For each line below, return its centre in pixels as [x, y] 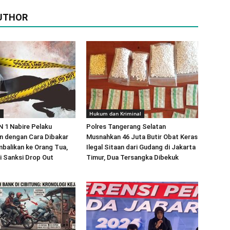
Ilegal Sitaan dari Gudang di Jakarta [141, 147]
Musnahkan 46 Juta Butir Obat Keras [142, 137]
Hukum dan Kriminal [115, 113]
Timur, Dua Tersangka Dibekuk [132, 157]
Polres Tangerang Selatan [126, 127]
